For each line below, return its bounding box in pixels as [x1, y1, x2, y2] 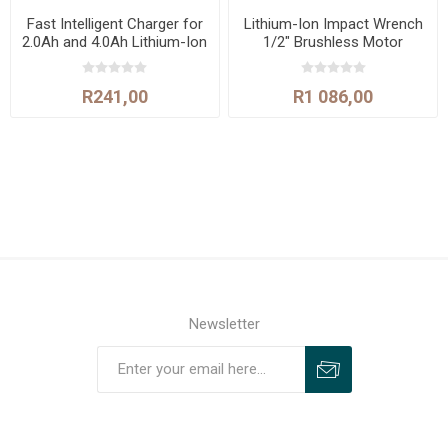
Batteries [85, 50, 145, 69]
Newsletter [188, 314, 260, 333]
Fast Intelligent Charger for [26, 14, 203, 33]
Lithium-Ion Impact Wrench [243, 14, 423, 33]
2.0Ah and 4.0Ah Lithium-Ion [22, 32, 208, 51]
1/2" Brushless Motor [263, 32, 404, 51]
